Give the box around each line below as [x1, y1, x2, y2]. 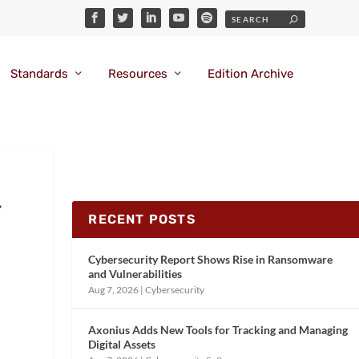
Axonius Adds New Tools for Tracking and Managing [88, 322, 349, 337]
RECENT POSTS [88, 211, 196, 227]
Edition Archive [207, 67, 293, 82]
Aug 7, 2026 [88, 283, 139, 296]
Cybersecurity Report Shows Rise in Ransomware [88, 252, 333, 266]
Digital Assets [88, 337, 156, 351]
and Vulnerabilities [88, 266, 183, 280]
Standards [10, 67, 68, 82]
